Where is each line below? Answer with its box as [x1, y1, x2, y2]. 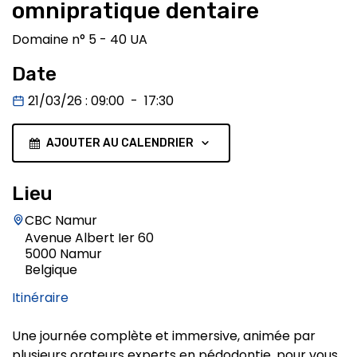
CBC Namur [25, 211, 97, 229]
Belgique [25, 261, 77, 279]
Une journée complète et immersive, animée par [12, 326, 316, 345]
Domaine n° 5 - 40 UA [12, 30, 147, 49]
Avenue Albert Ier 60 [25, 229, 154, 247]
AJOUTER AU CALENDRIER [46, 136, 194, 150]
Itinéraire [12, 288, 69, 307]
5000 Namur [25, 245, 102, 263]
